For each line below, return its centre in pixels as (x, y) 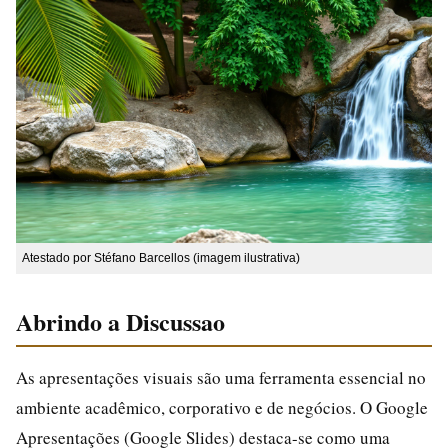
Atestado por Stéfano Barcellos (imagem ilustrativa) (161, 257)
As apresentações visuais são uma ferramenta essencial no (221, 377)
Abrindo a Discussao (120, 321)
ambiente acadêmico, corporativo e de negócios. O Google (222, 407)
